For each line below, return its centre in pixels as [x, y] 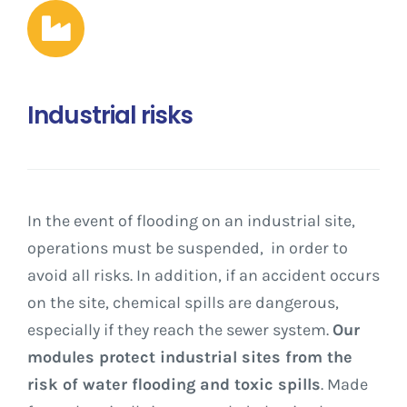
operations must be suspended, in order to [188, 248]
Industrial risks [110, 116]
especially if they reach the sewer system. [178, 330]
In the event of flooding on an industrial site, [191, 221]
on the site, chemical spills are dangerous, [183, 303]
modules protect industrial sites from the [190, 357]
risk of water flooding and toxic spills [174, 385]
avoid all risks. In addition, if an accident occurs [203, 276]
